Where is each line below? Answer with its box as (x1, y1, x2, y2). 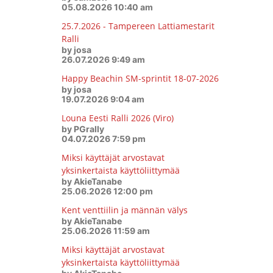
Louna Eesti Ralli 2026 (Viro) (61, 112, 174, 124)
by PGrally (61, 124, 104, 134)
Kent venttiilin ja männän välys (61, 204, 188, 216)
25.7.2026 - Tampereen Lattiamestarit (61, 20, 214, 32)
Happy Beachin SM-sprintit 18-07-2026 (61, 73, 219, 84)
